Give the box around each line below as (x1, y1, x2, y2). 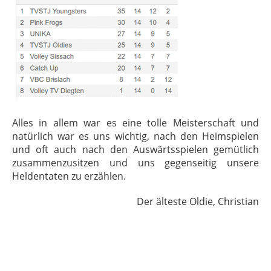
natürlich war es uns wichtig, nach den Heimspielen (12, 129, 259, 143)
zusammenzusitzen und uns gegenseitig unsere (12, 156, 259, 169)
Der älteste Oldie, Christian (137, 195, 259, 208)
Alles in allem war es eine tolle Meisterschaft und (12, 116, 259, 129)
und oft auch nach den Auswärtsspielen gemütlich (12, 143, 259, 156)
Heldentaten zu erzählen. (12, 169, 126, 183)
